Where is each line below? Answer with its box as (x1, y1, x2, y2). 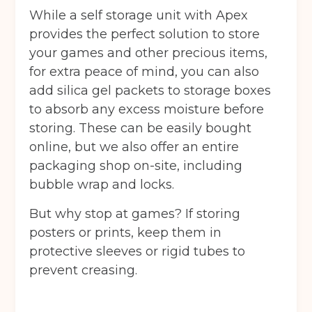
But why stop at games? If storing (29, 206, 241, 222)
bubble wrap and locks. (29, 177, 175, 193)
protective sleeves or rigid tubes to (29, 244, 246, 260)
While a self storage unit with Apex (29, 8, 249, 24)
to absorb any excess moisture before (29, 102, 265, 118)
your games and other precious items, (29, 45, 268, 61)
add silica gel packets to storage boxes (29, 83, 272, 99)
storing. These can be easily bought (29, 120, 252, 136)
